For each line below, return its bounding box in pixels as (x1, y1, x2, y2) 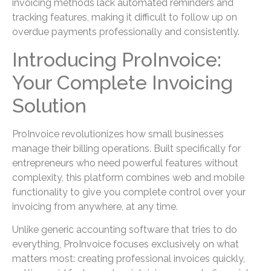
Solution (12, 94, 87, 117)
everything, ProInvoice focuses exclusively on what (12, 238, 239, 250)
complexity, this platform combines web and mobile (12, 171, 244, 183)
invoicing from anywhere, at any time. (12, 200, 178, 212)
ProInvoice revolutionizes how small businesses (12, 128, 224, 140)
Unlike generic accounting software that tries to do (12, 224, 237, 236)
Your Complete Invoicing (12, 71, 233, 94)
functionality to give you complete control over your (12, 186, 246, 198)
